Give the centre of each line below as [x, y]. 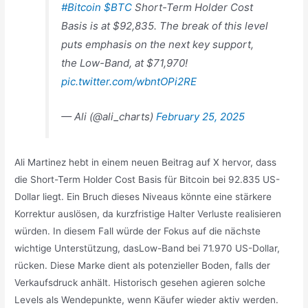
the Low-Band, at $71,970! [125, 63]
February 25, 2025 [201, 117]
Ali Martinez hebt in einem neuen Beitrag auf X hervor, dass [146, 162]
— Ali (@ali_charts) [109, 117]
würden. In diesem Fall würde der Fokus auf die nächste [138, 231]
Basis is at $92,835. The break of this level [165, 26]
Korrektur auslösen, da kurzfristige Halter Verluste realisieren [148, 213]
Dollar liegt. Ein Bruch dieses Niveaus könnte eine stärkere [143, 196]
